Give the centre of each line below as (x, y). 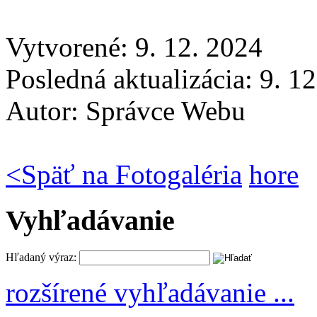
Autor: (46, 111)
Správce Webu (166, 111)
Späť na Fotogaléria (132, 175)
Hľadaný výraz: (41, 257)
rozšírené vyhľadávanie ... (150, 292)
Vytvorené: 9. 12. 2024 (134, 47)
